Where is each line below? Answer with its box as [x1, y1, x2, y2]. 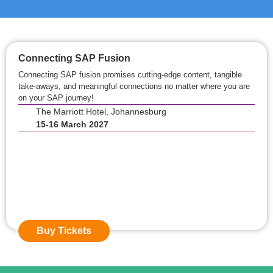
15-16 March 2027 [35, 119, 108, 129]
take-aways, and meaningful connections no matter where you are [18, 82, 250, 91]
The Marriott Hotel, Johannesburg [35, 107, 166, 116]
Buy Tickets [37, 225, 91, 236]
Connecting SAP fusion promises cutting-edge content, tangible [18, 70, 242, 79]
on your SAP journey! [18, 93, 94, 102]
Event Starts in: [104, 143, 169, 152]
